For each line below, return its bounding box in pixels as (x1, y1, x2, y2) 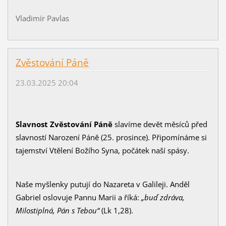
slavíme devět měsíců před (114, 119, 207, 130)
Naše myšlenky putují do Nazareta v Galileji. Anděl (15, 179, 190, 190)
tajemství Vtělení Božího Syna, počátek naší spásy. (15, 145, 189, 156)
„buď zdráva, (141, 192, 185, 203)
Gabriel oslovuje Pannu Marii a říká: (15, 192, 141, 203)
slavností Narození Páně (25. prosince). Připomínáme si (15, 132, 207, 143)
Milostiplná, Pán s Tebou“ (15, 205, 99, 216)
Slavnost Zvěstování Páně (15, 119, 115, 130)
